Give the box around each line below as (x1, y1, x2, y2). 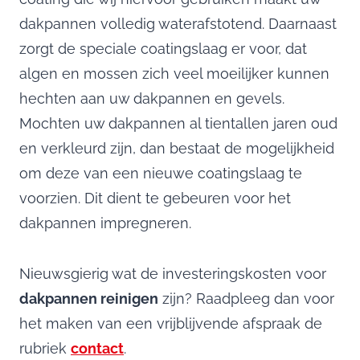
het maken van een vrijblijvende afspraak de (19, 314, 322, 332)
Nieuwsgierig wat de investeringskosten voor (19, 264, 326, 282)
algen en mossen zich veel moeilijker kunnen (19, 64, 329, 82)
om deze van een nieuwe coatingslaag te (19, 164, 302, 182)
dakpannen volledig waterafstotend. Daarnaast (19, 14, 337, 32)
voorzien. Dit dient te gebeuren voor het (19, 189, 291, 207)
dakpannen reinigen (19, 289, 158, 307)
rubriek (19, 339, 71, 357)
